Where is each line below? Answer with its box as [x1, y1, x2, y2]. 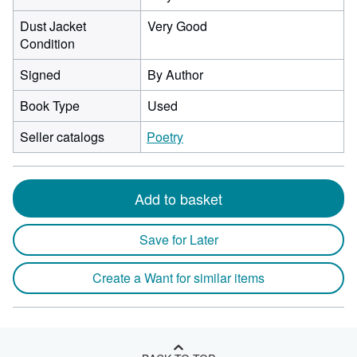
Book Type [20, 96, 80, 115]
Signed [20, 65, 61, 84]
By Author [147, 65, 203, 84]
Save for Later [139, 230, 218, 249]
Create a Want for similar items [92, 269, 265, 287]
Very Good [147, 17, 207, 35]
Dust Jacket [20, 17, 86, 35]
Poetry [147, 127, 183, 146]
